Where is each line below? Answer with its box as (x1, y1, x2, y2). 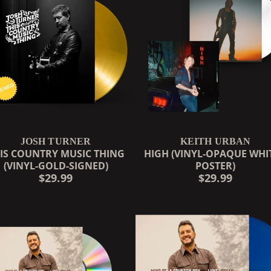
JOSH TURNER (20, 135, 91, 146)
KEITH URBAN (180, 135, 251, 146)
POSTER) (195, 158, 235, 172)
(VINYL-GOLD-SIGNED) (3, 158, 108, 172)
